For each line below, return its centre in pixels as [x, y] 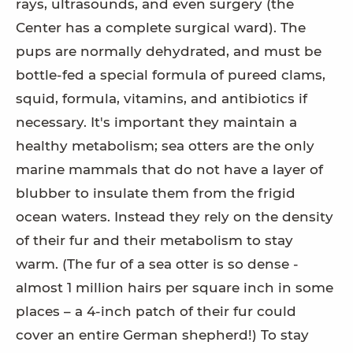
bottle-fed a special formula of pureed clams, [171, 75]
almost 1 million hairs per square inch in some [175, 288]
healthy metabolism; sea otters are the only [165, 146]
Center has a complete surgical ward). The [161, 28]
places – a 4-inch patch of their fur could [156, 312]
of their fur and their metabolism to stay [154, 241]
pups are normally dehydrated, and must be [169, 52]
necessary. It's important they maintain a [156, 123]
